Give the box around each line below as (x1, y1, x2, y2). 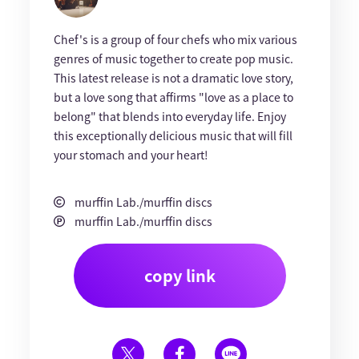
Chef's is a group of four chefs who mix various (53, 31, 297, 47)
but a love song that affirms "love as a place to (53, 89, 293, 105)
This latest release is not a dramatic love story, (53, 70, 293, 86)
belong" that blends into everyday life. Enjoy (53, 108, 286, 124)
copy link (143, 264, 216, 287)
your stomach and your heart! (53, 147, 208, 163)
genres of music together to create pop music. (53, 50, 293, 67)
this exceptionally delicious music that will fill (53, 127, 292, 143)
